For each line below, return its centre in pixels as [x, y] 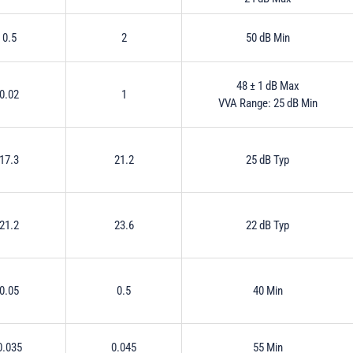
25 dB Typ [268, 160]
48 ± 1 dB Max [268, 85]
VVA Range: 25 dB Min [268, 103]
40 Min [268, 290]
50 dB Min [268, 37]
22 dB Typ [268, 225]
